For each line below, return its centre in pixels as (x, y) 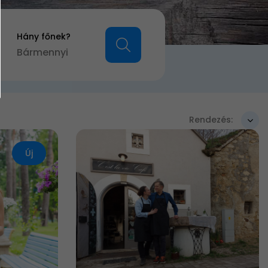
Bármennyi (42, 52)
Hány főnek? (44, 36)
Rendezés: (211, 119)
